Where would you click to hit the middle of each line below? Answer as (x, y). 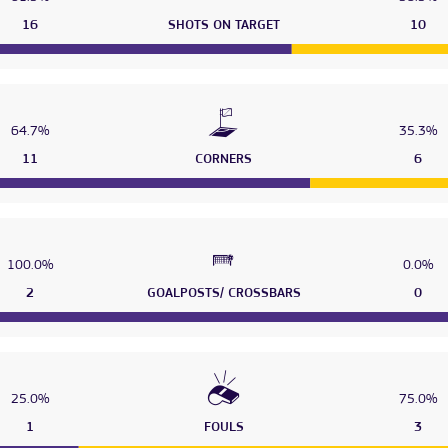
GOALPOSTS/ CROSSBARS (223, 293)
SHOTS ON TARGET (223, 25)
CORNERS (224, 159)
